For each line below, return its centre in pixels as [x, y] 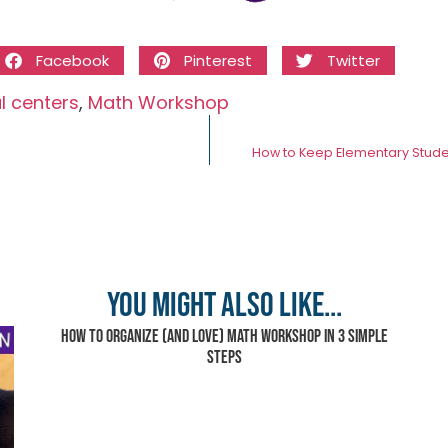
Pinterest [218, 60]
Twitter [353, 60]
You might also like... [224, 305]
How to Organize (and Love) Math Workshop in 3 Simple [224, 336]
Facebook [72, 60]
